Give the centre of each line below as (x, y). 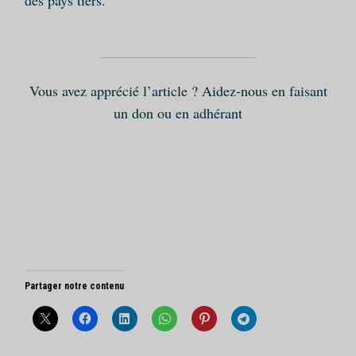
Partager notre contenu (74, 286)
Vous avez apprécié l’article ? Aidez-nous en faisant (178, 91)
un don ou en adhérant (178, 113)
